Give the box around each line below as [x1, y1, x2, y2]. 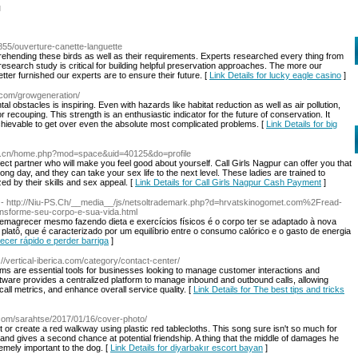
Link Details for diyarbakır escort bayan [110, 343, 263, 352]
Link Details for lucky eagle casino [209, 70, 341, 80]
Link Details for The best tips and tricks [193, 284, 344, 294]
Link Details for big [266, 119, 337, 129]
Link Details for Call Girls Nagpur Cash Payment [135, 177, 321, 187]
